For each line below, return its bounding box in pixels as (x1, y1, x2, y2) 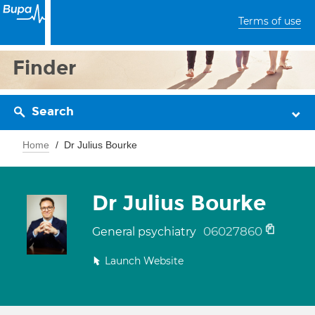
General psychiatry (92, 225, 199, 238)
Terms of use (238, 15, 301, 27)
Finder (13, 56, 77, 80)
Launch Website (105, 255, 184, 267)
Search (32, 104, 74, 119)
